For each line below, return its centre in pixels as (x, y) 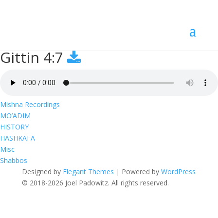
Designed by (42, 172)
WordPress (178, 172)
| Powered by (137, 172)
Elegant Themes (88, 172)
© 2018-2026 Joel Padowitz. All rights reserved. (95, 183)
